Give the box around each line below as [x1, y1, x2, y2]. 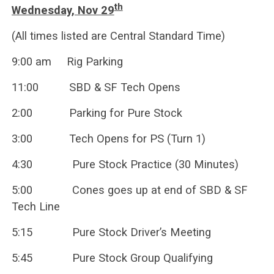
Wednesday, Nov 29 [11, 4, 114, 17]
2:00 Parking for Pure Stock [11, 106, 182, 120]
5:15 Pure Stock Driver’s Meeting [11, 226, 211, 239]
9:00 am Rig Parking [11, 55, 123, 68]
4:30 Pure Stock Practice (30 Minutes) [11, 158, 239, 171]
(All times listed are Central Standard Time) [11, 29, 225, 43]
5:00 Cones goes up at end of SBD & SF [11, 183, 248, 197]
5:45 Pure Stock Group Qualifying [11, 251, 213, 265]
